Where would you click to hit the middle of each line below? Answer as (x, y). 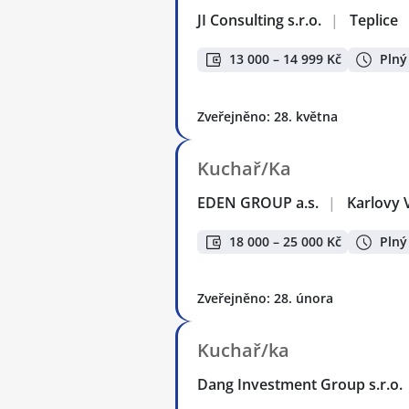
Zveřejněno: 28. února (265, 299)
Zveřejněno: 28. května (267, 116)
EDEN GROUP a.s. (259, 202)
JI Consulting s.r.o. (260, 21)
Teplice (374, 21)
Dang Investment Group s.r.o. (301, 385)
